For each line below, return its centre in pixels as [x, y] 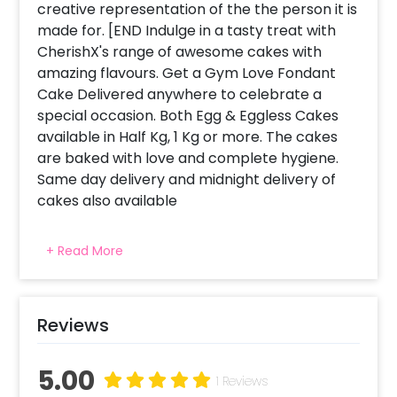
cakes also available [108, 200]
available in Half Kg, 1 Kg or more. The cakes [188, 136]
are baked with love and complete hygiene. [188, 158]
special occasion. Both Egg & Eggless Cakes [188, 115]
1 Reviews [242, 381]
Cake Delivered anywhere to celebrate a [180, 94]
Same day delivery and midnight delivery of [187, 179]
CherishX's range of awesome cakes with [180, 51]
